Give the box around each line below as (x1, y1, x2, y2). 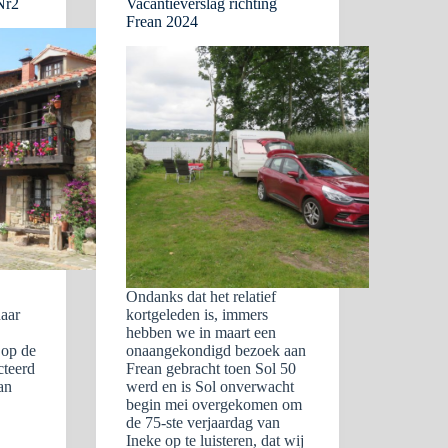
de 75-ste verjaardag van (126, 414, 281, 431)
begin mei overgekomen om (126, 396, 303, 413)
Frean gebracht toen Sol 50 (126, 360, 297, 377)
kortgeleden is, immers (126, 306, 269, 323)
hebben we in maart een (126, 324, 277, 341)
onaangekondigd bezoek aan (126, 342, 307, 359)
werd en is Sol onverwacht (126, 378, 295, 395)
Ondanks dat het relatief (126, 288, 277, 305)
